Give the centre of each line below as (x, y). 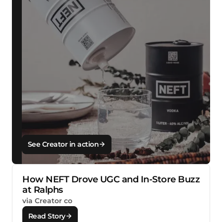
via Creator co (47, 200)
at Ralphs (43, 190)
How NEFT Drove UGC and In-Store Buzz (111, 179)
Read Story (47, 216)
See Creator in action (63, 144)
